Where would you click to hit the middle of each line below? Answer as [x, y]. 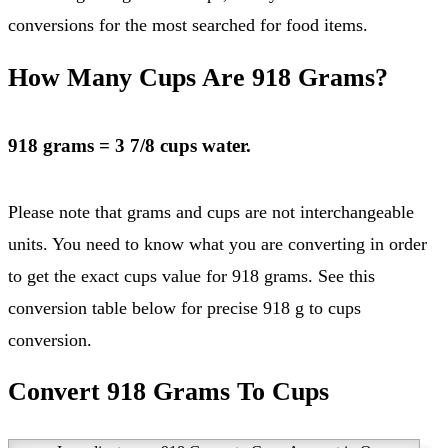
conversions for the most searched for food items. [188, 25]
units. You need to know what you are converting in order [217, 243]
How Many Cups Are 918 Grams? [198, 78]
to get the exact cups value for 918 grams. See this [191, 275]
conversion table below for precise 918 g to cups [184, 307]
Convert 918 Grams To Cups [168, 392]
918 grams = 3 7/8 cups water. [134, 145]
